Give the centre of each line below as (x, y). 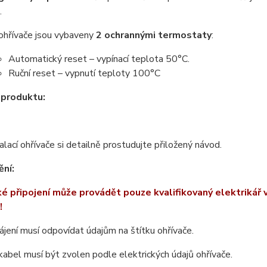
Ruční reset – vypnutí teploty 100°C (84, 73)
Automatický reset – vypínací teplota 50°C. (99, 59)
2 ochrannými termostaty (153, 35)
